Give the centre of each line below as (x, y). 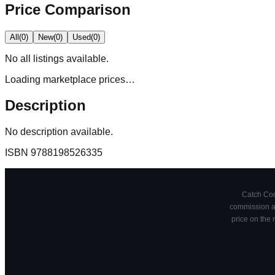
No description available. (59, 132)
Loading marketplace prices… (70, 79)
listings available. (70, 58)
